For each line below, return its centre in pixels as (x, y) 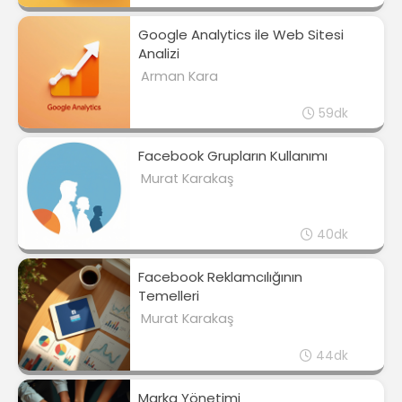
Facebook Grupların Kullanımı (233, 156)
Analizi (159, 54)
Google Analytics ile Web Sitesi (241, 35)
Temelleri (169, 296)
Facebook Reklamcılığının (220, 277)
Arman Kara (179, 76)
